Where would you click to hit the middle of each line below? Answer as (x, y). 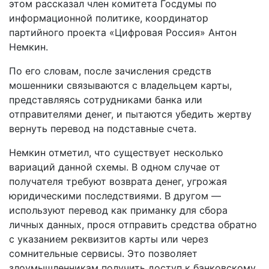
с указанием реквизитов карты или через (109, 239)
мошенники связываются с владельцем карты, (120, 85)
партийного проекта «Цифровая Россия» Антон (123, 32)
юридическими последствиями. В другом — (115, 195)
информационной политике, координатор (109, 18)
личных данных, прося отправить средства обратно (133, 224)
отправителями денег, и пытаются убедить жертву (130, 114)
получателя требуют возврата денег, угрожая (118, 181)
